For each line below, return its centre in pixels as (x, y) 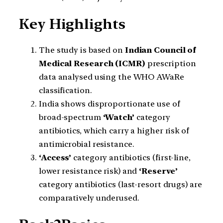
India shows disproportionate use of (110, 104)
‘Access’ (55, 158)
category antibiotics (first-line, (131, 158)
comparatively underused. (89, 198)
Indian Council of (161, 50)
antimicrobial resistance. (87, 144)
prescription (170, 64)
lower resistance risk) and (89, 171)
